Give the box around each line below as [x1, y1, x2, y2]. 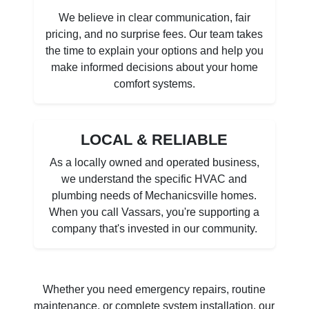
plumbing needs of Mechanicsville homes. [52, 190, 257, 201]
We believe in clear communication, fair [58, 12, 250, 23]
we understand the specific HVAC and [61, 173, 248, 185]
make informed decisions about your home [50, 61, 258, 73]
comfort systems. [113, 78, 195, 90]
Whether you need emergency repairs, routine [43, 283, 266, 295]
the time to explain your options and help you [45, 45, 263, 57]
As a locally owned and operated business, [49, 157, 259, 168]
